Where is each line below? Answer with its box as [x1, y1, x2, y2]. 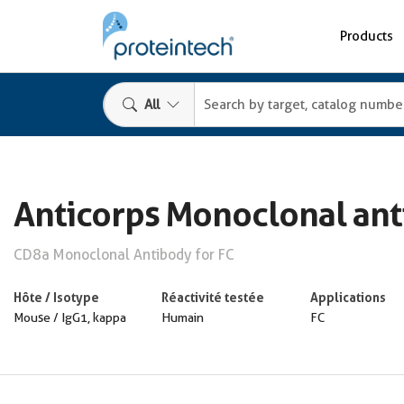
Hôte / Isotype [14, 289, 99, 305]
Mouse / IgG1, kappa [14, 310, 126, 325]
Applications [309, 289, 386, 305]
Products [340, 27, 393, 44]
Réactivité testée [161, 289, 265, 305]
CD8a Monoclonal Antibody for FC [14, 246, 234, 263]
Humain [161, 310, 205, 325]
